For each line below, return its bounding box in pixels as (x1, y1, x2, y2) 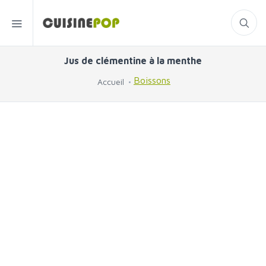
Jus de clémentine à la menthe (64, 55, 202, 66)
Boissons (134, 75, 170, 86)
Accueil (97, 77, 124, 87)
